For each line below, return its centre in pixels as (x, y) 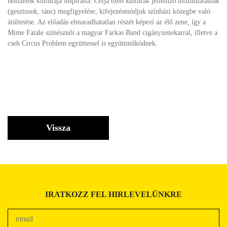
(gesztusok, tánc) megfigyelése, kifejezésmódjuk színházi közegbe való (109, 11)
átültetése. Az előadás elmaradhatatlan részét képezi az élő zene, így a (107, 22)
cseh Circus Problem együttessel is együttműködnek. (83, 43)
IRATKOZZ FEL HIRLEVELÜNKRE (113, 194)
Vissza (58, 128)
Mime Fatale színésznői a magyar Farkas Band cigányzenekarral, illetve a (112, 33)
